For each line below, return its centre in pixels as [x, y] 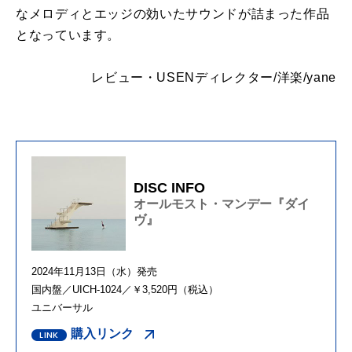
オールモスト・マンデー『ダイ [222, 203]
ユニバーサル [62, 308]
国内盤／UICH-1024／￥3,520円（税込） [125, 290]
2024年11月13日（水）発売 [94, 272]
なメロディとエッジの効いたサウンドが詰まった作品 [173, 14]
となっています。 [68, 35]
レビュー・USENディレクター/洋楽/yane [214, 78]
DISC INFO [169, 187]
